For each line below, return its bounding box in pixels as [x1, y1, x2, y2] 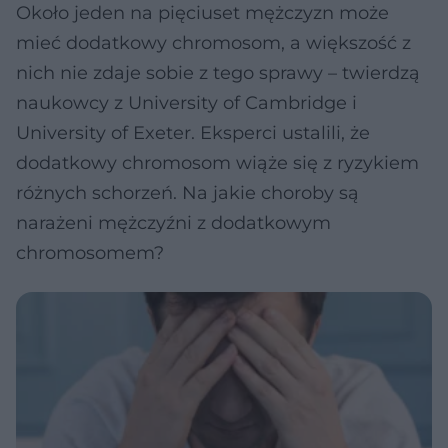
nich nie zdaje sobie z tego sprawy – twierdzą [16, 62, 420, 84]
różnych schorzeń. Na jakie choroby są [16, 182, 359, 204]
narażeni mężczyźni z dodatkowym [16, 212, 331, 234]
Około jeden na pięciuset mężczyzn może [16, 2, 389, 24]
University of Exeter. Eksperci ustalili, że [16, 122, 370, 144]
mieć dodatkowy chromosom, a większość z [16, 32, 411, 54]
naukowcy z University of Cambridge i [16, 92, 357, 114]
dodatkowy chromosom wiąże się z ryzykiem [16, 152, 419, 174]
